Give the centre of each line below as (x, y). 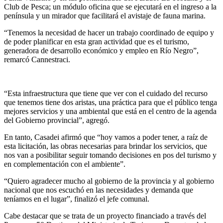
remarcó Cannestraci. (37, 59)
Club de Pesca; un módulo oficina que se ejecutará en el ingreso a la (110, 6)
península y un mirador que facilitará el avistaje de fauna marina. (105, 15)
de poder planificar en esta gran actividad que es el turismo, (97, 41)
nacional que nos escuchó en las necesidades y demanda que (99, 190)
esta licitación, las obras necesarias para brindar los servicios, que (106, 146)
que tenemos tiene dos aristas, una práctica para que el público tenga (111, 102)
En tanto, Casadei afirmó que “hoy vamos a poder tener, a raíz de (106, 137)
